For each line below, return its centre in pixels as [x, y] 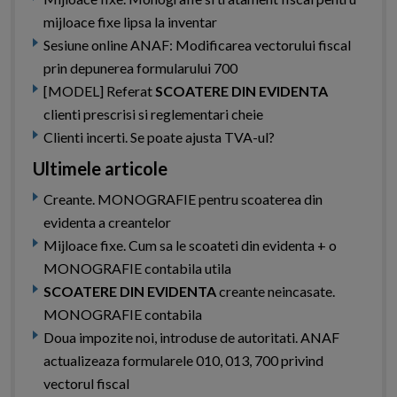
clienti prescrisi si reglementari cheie [153, 114]
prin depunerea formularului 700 [140, 68]
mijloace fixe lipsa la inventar [130, 22]
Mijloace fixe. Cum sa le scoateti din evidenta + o [190, 245]
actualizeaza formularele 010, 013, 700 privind [183, 361]
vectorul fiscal [86, 384]
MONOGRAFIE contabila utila [137, 269]
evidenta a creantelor [107, 222]
